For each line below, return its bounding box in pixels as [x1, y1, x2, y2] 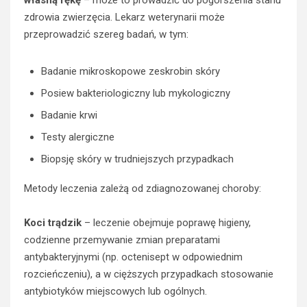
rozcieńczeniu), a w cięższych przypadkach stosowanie [24, 268, 273, 281]
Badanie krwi [41, 109, 97, 122]
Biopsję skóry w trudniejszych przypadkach [41, 153, 234, 166]
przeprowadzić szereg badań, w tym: [24, 28, 188, 41]
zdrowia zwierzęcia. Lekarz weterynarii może [24, 11, 225, 24]
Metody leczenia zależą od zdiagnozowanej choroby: [24, 182, 261, 195]
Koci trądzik [24, 217, 82, 230]
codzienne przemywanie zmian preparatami [24, 234, 220, 247]
